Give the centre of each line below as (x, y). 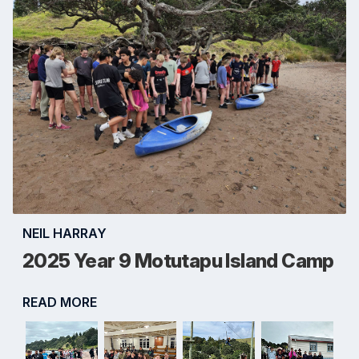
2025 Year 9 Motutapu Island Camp (178, 261)
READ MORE (60, 303)
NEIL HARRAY (65, 234)
